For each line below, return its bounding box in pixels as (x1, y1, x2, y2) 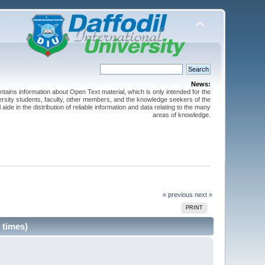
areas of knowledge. (152, 111, 211, 118)
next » (194, 190, 212, 198)
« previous (162, 190, 193, 198)
